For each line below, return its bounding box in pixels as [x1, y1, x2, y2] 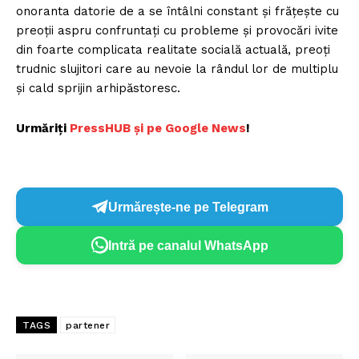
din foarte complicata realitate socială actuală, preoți [16, 42, 330, 58]
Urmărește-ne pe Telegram [108, 200, 268, 214]
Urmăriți [16, 121, 70, 136]
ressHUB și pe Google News [78, 121, 246, 136]
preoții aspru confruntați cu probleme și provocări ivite [16, 23, 338, 38]
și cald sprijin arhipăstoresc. [16, 81, 180, 96]
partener [66, 320, 110, 332]
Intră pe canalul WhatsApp [108, 238, 268, 252]
